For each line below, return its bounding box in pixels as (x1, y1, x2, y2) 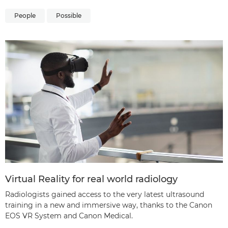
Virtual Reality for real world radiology (5, 173, 178, 185)
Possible (56, 12, 81, 19)
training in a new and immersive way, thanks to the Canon (5, 200, 212, 210)
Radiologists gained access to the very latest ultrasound (5, 189, 204, 199)
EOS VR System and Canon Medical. (5, 211, 133, 220)
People (14, 12, 36, 19)
